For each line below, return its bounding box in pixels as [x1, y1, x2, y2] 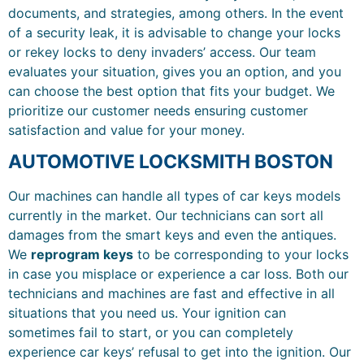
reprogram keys [31, 245, 133, 262]
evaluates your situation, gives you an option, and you [8, 63, 341, 80]
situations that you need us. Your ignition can [8, 304, 286, 321]
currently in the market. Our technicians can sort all [8, 206, 323, 223]
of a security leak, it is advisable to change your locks [8, 24, 340, 41]
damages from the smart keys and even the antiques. [8, 226, 336, 243]
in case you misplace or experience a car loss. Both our [8, 265, 349, 282]
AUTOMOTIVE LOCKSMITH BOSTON [8, 149, 333, 173]
